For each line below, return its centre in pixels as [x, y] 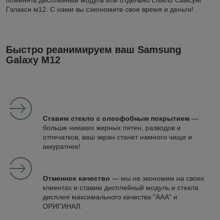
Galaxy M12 [33, 60]
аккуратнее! [62, 147]
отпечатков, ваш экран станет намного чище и [117, 137]
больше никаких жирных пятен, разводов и [112, 128]
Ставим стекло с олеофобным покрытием [116, 119]
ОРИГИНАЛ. [62, 206]
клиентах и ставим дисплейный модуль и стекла [121, 188]
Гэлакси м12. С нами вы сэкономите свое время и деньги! [100, 10]
